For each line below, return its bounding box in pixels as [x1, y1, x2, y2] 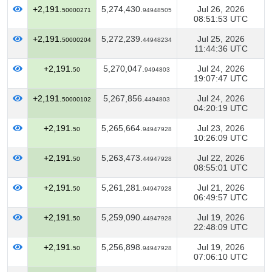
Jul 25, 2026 [197, 34, 245, 44]
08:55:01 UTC [194, 163, 248, 172]
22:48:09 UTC [194, 222, 248, 232]
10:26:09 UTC [194, 133, 248, 143]
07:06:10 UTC [194, 252, 248, 262]
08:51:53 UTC [194, 14, 248, 24]
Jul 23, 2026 [197, 123, 245, 133]
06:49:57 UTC [194, 192, 248, 202]
